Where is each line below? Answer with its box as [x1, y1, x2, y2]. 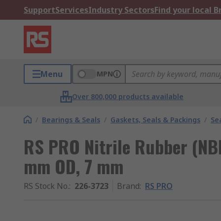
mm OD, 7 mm [24, 153, 123, 179]
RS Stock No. [24, 181, 69, 191]
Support [24, 4, 55, 15]
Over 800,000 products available [72, 92, 184, 101]
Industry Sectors [88, 4, 154, 15]
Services [55, 4, 88, 15]
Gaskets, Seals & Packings [110, 115, 200, 124]
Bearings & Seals [42, 115, 100, 124]
